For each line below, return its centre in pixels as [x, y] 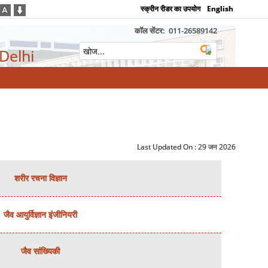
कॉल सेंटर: [150, 31]
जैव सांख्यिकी [41, 251]
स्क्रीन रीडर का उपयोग [171, 9]
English [220, 9]
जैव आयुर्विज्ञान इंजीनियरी [41, 214]
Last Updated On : [168, 147]
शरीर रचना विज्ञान [40, 178]
